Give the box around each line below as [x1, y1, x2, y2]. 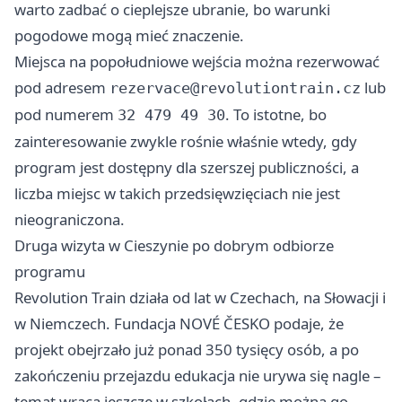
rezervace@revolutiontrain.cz [109, 79, 361, 98]
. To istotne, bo [225, 104, 327, 126]
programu [14, 261, 85, 283]
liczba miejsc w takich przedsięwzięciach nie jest [14, 183, 340, 205]
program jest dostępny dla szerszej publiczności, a [14, 157, 359, 179]
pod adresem [14, 77, 109, 99]
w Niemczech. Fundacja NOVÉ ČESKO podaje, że [14, 313, 344, 335]
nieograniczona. [14, 209, 125, 231]
